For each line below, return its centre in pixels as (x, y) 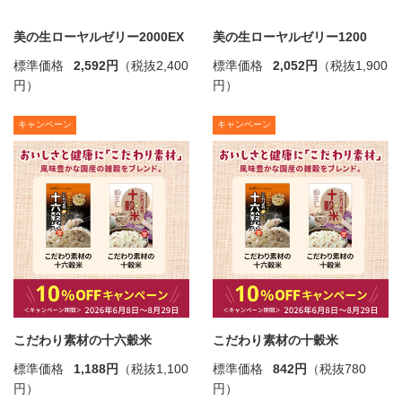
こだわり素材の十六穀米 (83, 340)
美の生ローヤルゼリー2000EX (99, 37)
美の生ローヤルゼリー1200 (289, 37)
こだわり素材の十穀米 (275, 340)
